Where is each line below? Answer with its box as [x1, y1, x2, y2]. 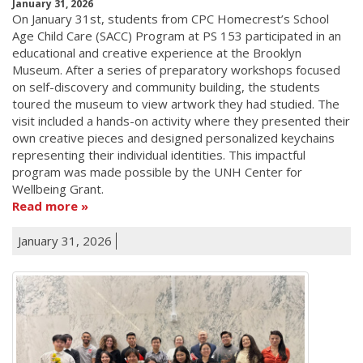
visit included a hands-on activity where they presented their [12, 112, 350, 129]
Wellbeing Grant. [12, 180, 104, 197]
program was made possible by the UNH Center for [12, 163, 302, 180]
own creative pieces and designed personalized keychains [12, 129, 335, 146]
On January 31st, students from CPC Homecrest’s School [12, 10, 329, 27]
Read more [12, 197, 78, 214]
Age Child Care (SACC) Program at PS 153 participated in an [12, 27, 341, 44]
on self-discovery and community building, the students [12, 78, 320, 95]
